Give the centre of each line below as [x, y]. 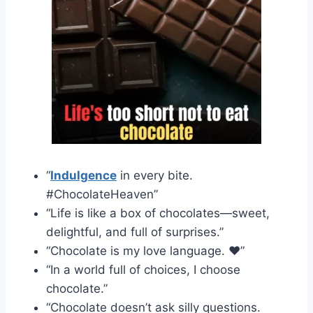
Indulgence [83, 175]
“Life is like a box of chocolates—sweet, [158, 213]
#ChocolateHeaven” [102, 194]
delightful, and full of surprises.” [135, 232]
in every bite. [155, 175]
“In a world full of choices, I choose [143, 269]
